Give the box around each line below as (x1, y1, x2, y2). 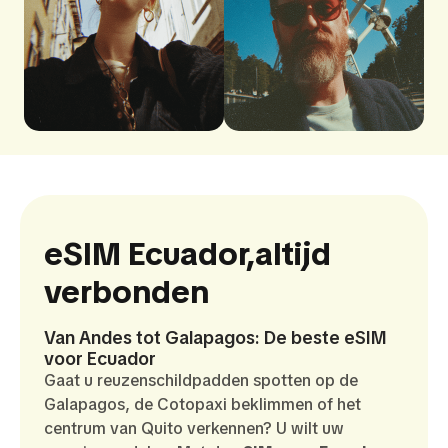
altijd (255, 232, 331, 275)
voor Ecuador (44, 346, 156, 370)
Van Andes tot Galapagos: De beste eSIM (44, 325, 387, 349)
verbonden (44, 270, 209, 313)
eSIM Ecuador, (44, 232, 255, 275)
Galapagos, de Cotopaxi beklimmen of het (44, 393, 361, 415)
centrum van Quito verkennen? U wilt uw (44, 417, 344, 439)
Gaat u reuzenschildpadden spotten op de (44, 369, 358, 391)
